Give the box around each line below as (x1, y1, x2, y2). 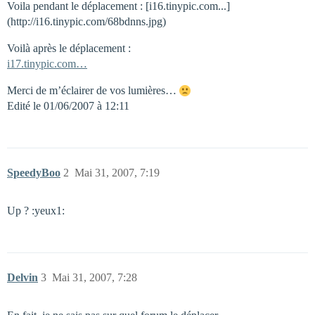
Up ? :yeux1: (7, 205, 65, 217)
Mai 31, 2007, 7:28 (52, 271, 137, 283)
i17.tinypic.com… (7, 58, 87, 70)
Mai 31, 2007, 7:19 (75, 167, 160, 179)
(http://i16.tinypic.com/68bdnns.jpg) (7, 15, 166, 27)
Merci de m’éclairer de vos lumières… (7, 84, 179, 96)
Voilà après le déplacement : (7, 42, 131, 54)
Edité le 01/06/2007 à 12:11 (7, 100, 129, 112)
